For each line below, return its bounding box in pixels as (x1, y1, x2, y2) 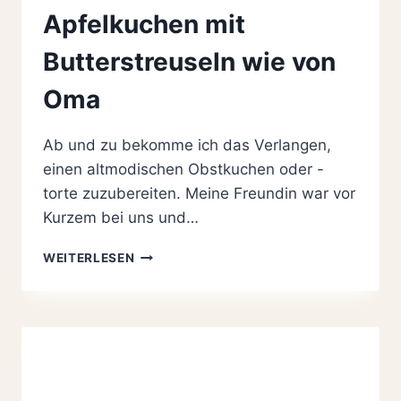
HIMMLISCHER (133, 245, 226, 260)
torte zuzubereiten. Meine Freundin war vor (43, 183, 355, 202)
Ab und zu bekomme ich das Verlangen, (43, 135, 331, 154)
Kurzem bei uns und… (43, 208, 199, 226)
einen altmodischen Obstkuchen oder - (43, 159, 324, 178)
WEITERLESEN (43, 250, 135, 265)
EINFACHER (133, 264, 208, 279)
